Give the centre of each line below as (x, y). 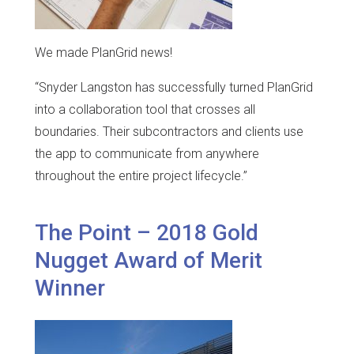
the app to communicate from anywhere (147, 154)
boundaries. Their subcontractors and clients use (169, 132)
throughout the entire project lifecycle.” (141, 176)
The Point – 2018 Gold (147, 232)
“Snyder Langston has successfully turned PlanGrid (174, 88)
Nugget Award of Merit (149, 260)
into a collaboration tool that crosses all (145, 110)
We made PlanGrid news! (104, 53)
